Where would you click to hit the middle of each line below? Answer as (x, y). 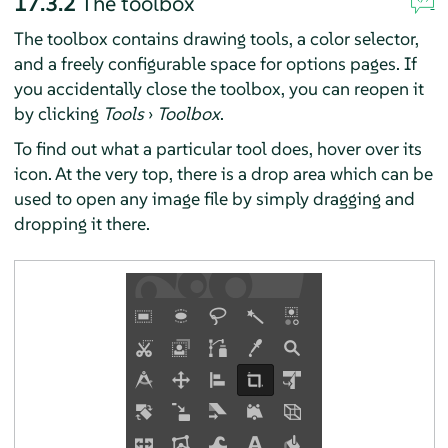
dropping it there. (81, 223)
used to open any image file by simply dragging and (214, 198)
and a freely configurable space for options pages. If (215, 63)
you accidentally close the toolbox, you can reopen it (218, 88)
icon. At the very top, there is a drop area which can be (223, 173)
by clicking (58, 113)
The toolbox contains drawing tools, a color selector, (216, 38)
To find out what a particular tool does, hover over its (217, 148)
